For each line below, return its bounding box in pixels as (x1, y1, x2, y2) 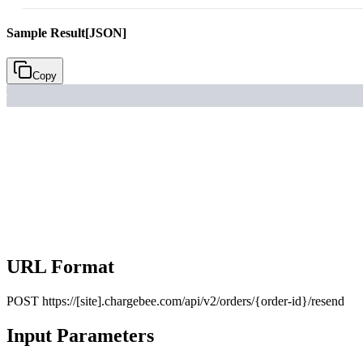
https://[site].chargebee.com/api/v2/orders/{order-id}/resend (42, 294, 344, 309)
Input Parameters (6, 324, 154, 346)
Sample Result (6, 25, 85, 40)
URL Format (6, 256, 114, 278)
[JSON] (85, 25, 126, 40)
